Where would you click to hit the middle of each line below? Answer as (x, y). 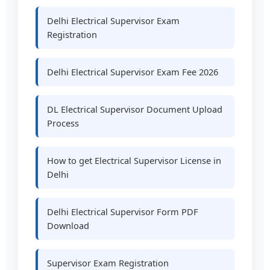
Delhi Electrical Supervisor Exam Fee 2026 (133, 72)
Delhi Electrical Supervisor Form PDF (123, 212)
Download (68, 226)
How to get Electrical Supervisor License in (134, 161)
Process (63, 123)
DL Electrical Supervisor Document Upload (135, 109)
